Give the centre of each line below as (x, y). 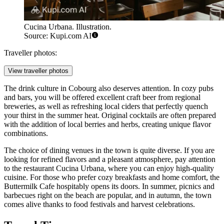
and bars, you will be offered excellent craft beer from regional (102, 97)
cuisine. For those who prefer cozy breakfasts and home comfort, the (112, 177)
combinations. (26, 133)
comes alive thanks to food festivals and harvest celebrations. (99, 204)
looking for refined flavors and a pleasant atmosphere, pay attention (110, 159)
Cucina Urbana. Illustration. (68, 27)
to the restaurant (30, 168)
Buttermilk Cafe (29, 186)
